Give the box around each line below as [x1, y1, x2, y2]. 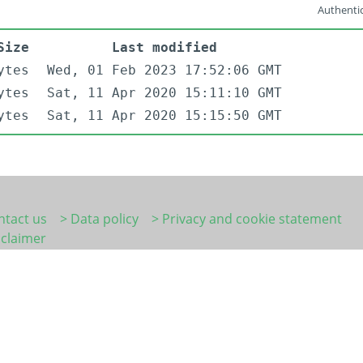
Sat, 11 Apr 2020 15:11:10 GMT [47, 85, 282, 101]
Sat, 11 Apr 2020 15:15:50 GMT [47, 108, 282, 124]
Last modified [112, 40, 217, 56]
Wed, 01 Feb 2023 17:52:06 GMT [47, 62, 282, 79]
